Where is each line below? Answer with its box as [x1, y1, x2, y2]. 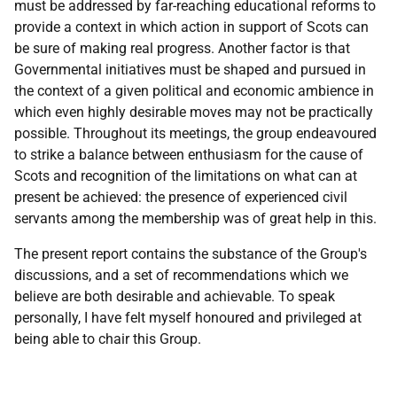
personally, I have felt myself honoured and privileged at [14, 309, 362, 326]
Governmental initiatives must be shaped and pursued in [14, 61, 366, 78]
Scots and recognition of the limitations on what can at [14, 167, 357, 184]
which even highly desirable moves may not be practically [14, 104, 373, 121]
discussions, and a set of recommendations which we [14, 267, 348, 284]
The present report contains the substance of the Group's [14, 245, 367, 262]
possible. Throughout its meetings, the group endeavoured [14, 125, 377, 142]
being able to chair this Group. [14, 331, 201, 347]
